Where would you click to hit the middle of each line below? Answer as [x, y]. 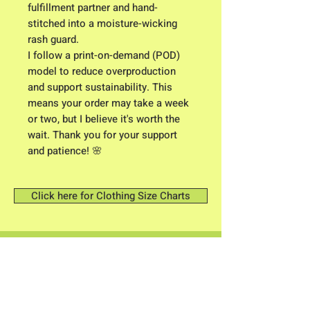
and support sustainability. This [100, 88]
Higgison [37, 264]
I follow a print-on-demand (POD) [104, 56]
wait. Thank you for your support [102, 135]
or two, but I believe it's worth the [104, 119]
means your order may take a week [108, 103]
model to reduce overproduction [102, 72]
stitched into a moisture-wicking [102, 24]
